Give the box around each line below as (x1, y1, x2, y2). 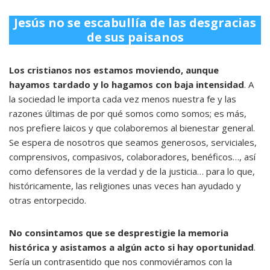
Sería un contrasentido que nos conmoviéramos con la (9, 255, 232, 268)
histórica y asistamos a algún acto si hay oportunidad (9, 240, 254, 253)
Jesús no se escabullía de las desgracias (14, 14, 256, 31)
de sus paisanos (86, 28, 184, 45)
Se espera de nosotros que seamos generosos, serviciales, (9, 136, 257, 148)
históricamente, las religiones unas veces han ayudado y (9, 179, 241, 192)
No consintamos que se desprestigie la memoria (9, 226, 228, 239)
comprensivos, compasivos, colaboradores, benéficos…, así (9, 150, 256, 163)
